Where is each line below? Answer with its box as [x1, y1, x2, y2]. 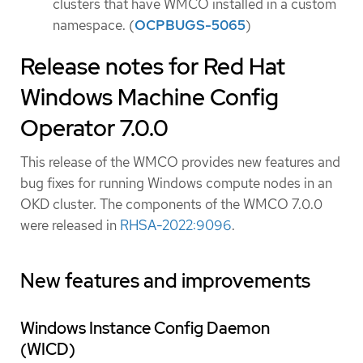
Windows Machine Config [20, 82, 279, 113]
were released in [20, 216, 120, 235]
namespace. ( [53, 15, 135, 34]
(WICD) [20, 339, 75, 361]
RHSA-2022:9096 [120, 216, 232, 235]
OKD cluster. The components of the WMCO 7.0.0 [20, 195, 322, 214]
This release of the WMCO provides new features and [20, 153, 340, 172]
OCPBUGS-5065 [135, 15, 246, 34]
